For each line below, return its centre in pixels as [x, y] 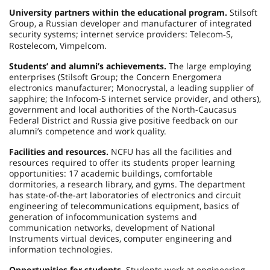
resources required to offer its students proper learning [122, 162]
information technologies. [61, 249]
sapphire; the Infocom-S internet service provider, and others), [135, 99]
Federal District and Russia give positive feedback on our [124, 120]
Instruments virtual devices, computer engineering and [121, 238]
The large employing [210, 66]
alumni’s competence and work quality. [88, 131]
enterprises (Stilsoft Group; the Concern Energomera [115, 77]
